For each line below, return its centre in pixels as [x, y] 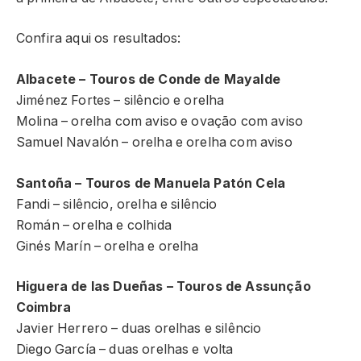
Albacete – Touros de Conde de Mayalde [148, 80]
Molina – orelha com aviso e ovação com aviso [160, 122]
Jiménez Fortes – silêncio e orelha [120, 101]
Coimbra [44, 308]
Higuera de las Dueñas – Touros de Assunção [164, 287]
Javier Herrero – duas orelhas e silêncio [139, 329]
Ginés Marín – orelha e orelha [108, 246]
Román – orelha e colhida [94, 225]
